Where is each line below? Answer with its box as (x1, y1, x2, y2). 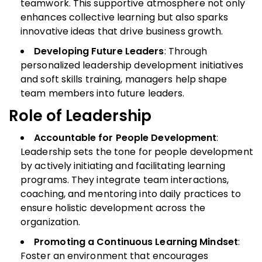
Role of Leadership (9, 105, 151, 126)
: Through (164, 44, 208, 58)
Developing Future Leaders (34, 44, 164, 58)
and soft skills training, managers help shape (20, 72, 227, 86)
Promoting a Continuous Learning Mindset (34, 235, 238, 249)
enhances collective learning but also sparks (20, 10, 229, 24)
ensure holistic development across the (20, 201, 205, 215)
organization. (20, 215, 81, 229)
